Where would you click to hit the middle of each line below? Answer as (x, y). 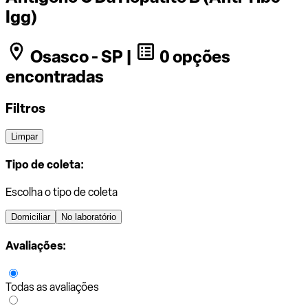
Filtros (25, 109)
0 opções (194, 57)
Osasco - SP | (81, 57)
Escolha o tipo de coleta (62, 192)
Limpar (24, 136)
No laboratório (89, 217)
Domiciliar (31, 217)
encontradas (55, 77)
